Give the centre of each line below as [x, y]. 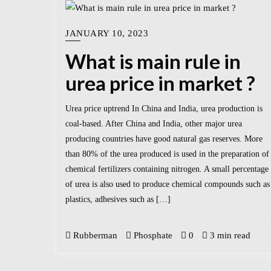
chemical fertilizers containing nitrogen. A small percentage [167, 169]
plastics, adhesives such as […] [118, 199]
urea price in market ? [160, 83]
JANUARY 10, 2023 [107, 33]
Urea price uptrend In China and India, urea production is [164, 108]
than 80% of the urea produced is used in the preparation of [167, 154]
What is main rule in [153, 61]
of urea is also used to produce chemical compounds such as [168, 184]
